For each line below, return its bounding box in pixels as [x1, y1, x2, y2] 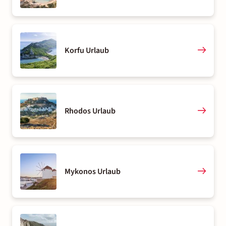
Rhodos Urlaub [65, 105, 116, 117]
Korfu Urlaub [65, 44, 109, 56]
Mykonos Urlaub [65, 165, 121, 177]
